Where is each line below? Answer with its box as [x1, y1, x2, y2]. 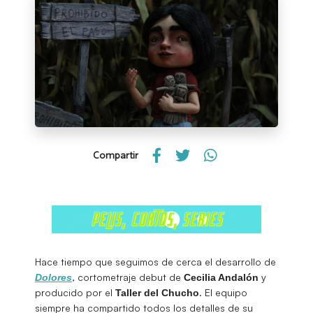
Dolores [35, 271, 72, 283]
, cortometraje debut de [72, 270, 184, 283]
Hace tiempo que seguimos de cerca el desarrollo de [35, 255, 276, 268]
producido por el [35, 286, 115, 298]
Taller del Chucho [115, 286, 199, 298]
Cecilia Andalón [184, 271, 259, 283]
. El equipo [199, 286, 247, 298]
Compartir [93, 150, 138, 161]
